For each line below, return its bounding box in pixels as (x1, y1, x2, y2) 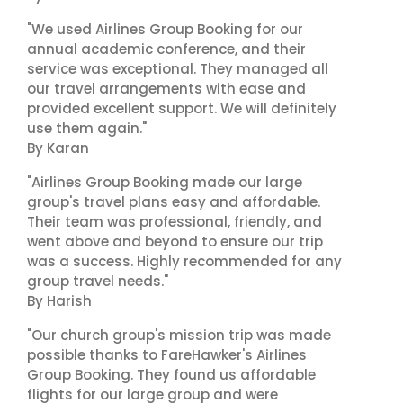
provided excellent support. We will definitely (27, 99, 336, 118)
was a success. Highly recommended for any (27, 252, 342, 271)
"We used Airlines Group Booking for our (27, 20, 303, 39)
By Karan (27, 139, 89, 157)
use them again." (27, 119, 147, 138)
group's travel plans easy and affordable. (27, 193, 320, 211)
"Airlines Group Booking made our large (27, 173, 302, 192)
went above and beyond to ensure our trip (27, 232, 323, 251)
